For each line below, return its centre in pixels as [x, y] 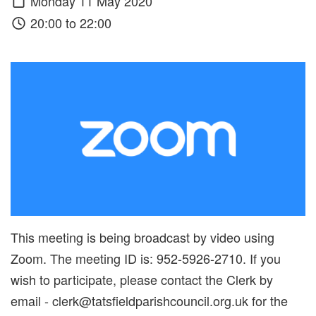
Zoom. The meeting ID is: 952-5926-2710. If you [146, 259]
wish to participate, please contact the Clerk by [142, 280]
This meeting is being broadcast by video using [142, 237]
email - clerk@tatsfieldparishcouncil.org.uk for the [149, 301]
